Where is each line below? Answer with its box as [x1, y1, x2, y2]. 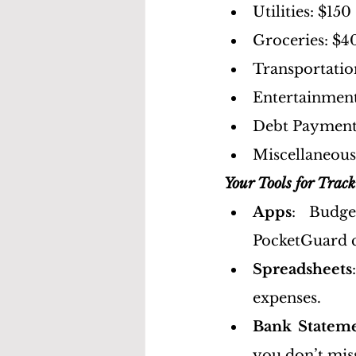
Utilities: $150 [253, 3, 351, 21]
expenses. [253, 289, 321, 307]
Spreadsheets [253, 261, 352, 278]
